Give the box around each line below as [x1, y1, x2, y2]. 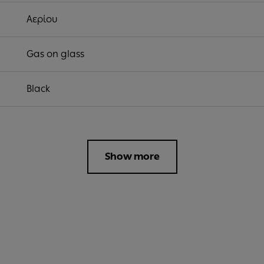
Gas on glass [27, 48, 85, 60]
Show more [104, 151, 160, 162]
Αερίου [27, 14, 58, 25]
